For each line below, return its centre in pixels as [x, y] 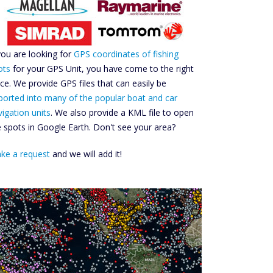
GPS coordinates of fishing [126, 54]
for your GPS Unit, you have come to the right [102, 69]
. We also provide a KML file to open [122, 112]
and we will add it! [86, 154]
